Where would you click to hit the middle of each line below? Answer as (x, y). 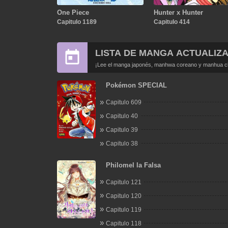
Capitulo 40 (122, 116)
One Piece (73, 12)
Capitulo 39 (122, 130)
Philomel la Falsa (133, 165)
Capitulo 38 (122, 144)
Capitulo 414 (172, 22)
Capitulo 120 (123, 196)
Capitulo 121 (123, 182)
